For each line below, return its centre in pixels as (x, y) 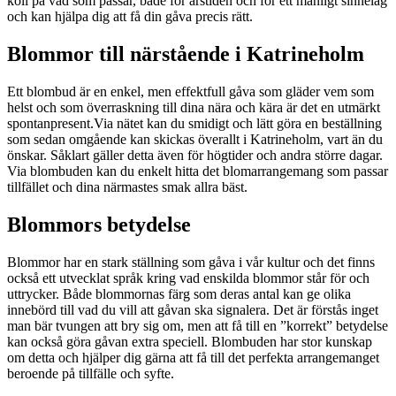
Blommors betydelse (99, 224)
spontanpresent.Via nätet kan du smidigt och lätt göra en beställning (194, 123)
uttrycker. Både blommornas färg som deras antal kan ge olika (179, 293)
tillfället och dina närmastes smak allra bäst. (127, 187)
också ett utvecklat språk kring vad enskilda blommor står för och (188, 278)
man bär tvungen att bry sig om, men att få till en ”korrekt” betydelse (198, 325)
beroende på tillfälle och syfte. (91, 373)
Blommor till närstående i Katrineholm (186, 53)
